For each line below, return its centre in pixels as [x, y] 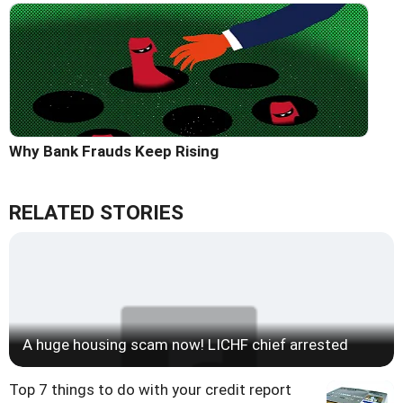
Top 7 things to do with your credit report [150, 389]
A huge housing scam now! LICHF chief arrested [185, 344]
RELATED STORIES [96, 212]
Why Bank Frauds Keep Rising [114, 151]
